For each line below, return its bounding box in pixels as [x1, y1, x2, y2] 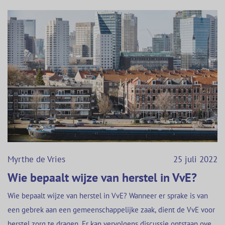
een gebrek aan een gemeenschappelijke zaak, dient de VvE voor [8, 204, 215, 214]
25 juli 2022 [173, 153, 217, 165]
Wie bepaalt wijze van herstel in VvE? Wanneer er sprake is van [8, 190, 208, 200]
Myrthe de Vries [8, 153, 65, 165]
